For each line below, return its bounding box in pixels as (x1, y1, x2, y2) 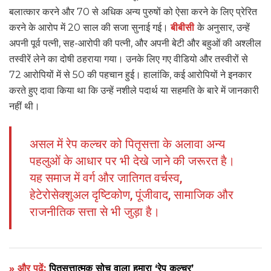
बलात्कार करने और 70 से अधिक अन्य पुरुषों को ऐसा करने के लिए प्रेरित (9, 5, 257, 18)
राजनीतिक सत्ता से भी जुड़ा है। (30, 204, 160, 219)
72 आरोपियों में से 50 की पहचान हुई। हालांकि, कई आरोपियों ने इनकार (9, 68, 252, 80)
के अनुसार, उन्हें (197, 21, 250, 33)
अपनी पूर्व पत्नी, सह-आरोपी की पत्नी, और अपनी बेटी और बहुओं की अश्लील (9, 37, 261, 49)
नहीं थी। (9, 100, 40, 112)
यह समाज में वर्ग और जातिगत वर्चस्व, (30, 170, 182, 185)
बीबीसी (171, 21, 194, 33)
